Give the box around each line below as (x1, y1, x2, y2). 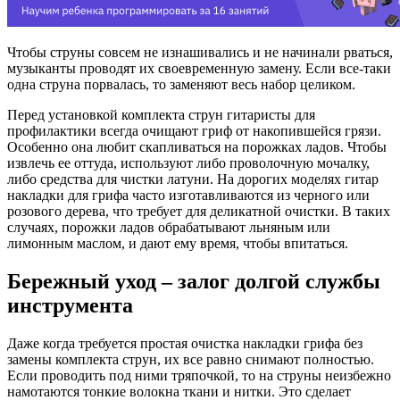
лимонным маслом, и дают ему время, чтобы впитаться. (7, 235, 348, 251)
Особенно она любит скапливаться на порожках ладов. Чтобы (7, 138, 387, 154)
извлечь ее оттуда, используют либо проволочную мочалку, (7, 154, 370, 171)
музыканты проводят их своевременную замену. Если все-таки (7, 60, 391, 76)
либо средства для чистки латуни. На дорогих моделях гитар (7, 171, 379, 187)
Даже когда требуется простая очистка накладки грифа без (7, 335, 362, 351)
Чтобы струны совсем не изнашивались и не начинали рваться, (7, 44, 393, 60)
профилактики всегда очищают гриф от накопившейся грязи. (7, 122, 381, 138)
